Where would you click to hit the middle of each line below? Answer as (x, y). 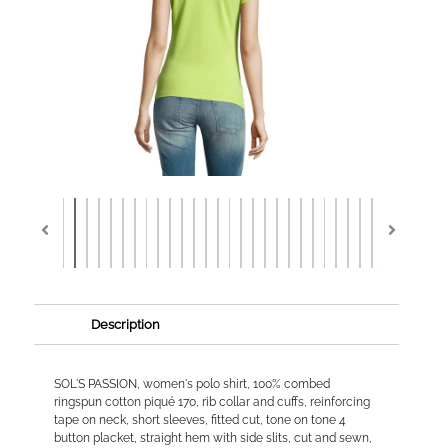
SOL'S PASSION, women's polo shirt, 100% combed (191, 383)
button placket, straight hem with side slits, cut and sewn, (212, 437)
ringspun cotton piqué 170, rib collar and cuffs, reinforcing (211, 401)
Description (125, 324)
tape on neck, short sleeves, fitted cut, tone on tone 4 (199, 419)
